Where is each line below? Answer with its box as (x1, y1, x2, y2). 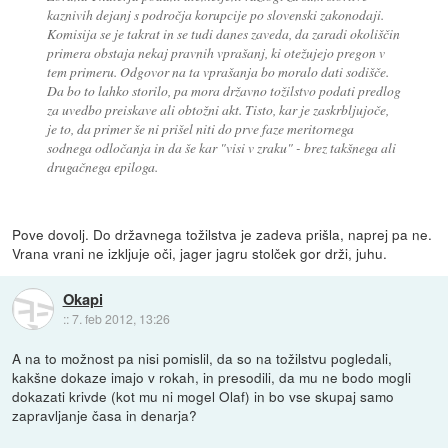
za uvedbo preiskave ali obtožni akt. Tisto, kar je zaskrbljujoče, (46, 100, 389, 120)
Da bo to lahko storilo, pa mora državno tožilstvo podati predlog (46, 81, 401, 101)
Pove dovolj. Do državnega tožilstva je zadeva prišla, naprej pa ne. (12, 224, 433, 245)
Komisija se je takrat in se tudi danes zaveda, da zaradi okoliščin (46, 24, 400, 44)
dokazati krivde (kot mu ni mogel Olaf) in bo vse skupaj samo (12, 386, 395, 407)
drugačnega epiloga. (46, 157, 158, 177)
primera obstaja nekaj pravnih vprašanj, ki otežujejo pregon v (46, 43, 385, 63)
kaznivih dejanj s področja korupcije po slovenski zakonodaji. (46, 5, 384, 25)
